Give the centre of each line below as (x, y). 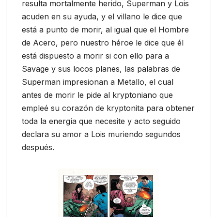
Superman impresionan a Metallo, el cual (98, 82)
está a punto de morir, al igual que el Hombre (105, 30)
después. (38, 147)
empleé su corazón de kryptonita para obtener (108, 108)
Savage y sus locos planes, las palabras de (101, 69)
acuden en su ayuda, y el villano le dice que (102, 17)
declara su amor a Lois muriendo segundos (101, 134)
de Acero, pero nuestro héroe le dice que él (103, 43)
